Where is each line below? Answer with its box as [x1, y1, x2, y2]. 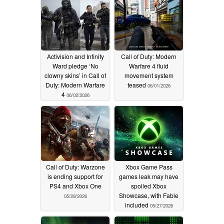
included [124, 200, 150, 209]
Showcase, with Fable [119, 191, 178, 200]
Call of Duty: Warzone [45, 162, 105, 171]
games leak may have [119, 172, 178, 181]
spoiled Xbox [131, 181, 166, 190]
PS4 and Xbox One [49, 181, 101, 190]
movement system [124, 71, 173, 80]
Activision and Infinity [46, 52, 104, 61]
